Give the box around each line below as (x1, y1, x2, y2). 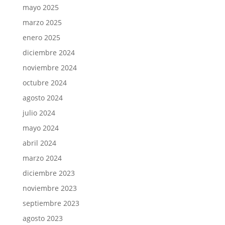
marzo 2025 (22, 17, 62, 27)
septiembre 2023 (22, 198, 79, 208)
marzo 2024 (22, 153, 62, 163)
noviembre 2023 (22, 183, 77, 193)
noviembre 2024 (22, 62, 77, 72)
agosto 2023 (22, 213, 63, 223)
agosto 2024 (22, 92, 63, 102)
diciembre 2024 (22, 47, 75, 57)
